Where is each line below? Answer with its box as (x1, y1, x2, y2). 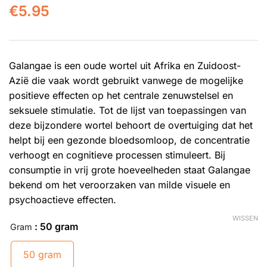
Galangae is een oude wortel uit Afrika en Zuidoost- (9, 60, 241, 72)
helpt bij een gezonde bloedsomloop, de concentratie (9, 134, 250, 147)
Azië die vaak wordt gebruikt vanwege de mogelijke (9, 74, 243, 87)
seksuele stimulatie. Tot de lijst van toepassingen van (9, 104, 246, 117)
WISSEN (232, 214, 258, 223)
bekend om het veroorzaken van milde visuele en (9, 179, 230, 191)
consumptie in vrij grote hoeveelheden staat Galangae (9, 164, 250, 176)
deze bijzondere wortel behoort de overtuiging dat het (9, 119, 253, 132)
